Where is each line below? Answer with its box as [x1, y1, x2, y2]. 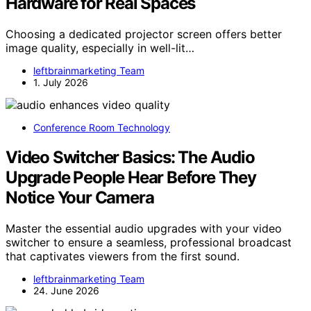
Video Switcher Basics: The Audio [6, 147, 255, 168]
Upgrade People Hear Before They [6, 167, 256, 188]
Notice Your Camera [6, 187, 154, 208]
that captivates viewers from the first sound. [6, 249, 239, 263]
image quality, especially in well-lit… [6, 41, 194, 56]
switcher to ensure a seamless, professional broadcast [6, 235, 292, 249]
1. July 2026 [33, 76, 88, 89]
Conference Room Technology [33, 121, 170, 134]
